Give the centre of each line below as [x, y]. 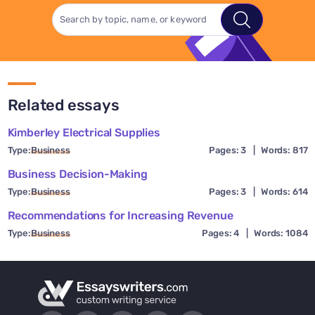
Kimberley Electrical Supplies [84, 133]
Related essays [63, 105]
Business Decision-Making [77, 174]
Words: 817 [284, 150]
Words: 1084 [281, 233]
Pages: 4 [221, 233]
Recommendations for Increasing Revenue [120, 216]
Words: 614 [284, 192]
